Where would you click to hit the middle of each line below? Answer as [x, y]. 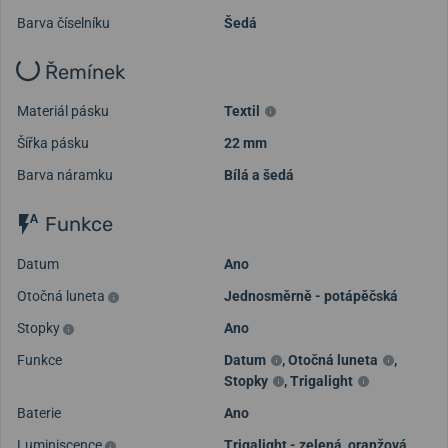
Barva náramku [65, 175]
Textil [242, 111]
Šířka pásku [53, 143]
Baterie [39, 413]
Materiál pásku [63, 111]
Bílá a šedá [259, 175]
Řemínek [82, 71]
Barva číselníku [63, 22]
